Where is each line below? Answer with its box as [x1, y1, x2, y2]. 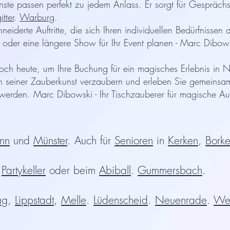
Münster [33, 133, 67, 147]
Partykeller [2, 163, 46, 177]
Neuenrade [155, 193, 207, 207]
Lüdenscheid [93, 193, 148, 207]
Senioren [114, 133, 153, 147]
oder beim [46, 163, 99, 177]
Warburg [20, 11, 54, 23]
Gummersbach [138, 163, 202, 177]
